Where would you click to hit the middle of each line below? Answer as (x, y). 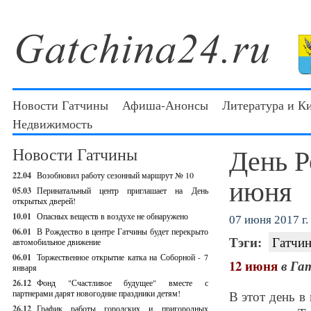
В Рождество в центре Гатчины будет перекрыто (123, 231)
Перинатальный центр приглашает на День (123, 190)
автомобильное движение (57, 242)
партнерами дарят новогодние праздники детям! (96, 293)
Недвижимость (52, 124)
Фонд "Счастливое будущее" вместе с (123, 283)
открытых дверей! (44, 201)
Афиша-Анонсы (165, 105)
